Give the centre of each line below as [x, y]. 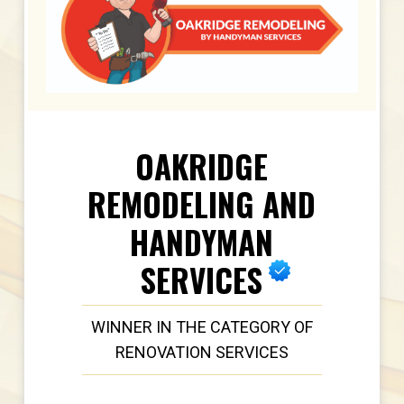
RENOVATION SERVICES [202, 353]
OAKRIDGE [202, 166]
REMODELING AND [202, 204]
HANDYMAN [202, 242]
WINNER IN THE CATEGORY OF [202, 327]
